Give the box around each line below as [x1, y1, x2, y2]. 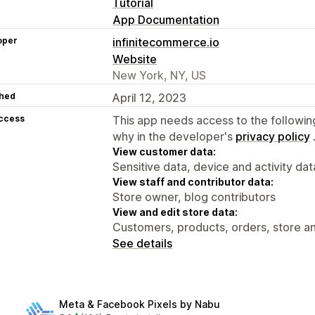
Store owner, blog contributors [112, 189, 276, 204]
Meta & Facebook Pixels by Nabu [59, 298, 220, 311]
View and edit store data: [112, 205, 238, 218]
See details [112, 236, 172, 250]
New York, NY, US [112, 67, 206, 82]
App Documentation [112, 12, 219, 27]
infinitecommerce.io [112, 34, 219, 49]
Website [112, 51, 157, 66]
